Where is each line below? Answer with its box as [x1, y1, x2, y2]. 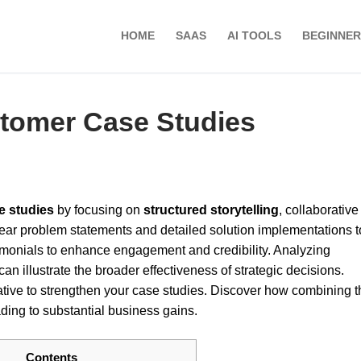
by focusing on [54, 203, 143, 218]
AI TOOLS [227, 30, 281, 43]
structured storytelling [143, 203, 279, 218]
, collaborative [279, 203, 359, 218]
